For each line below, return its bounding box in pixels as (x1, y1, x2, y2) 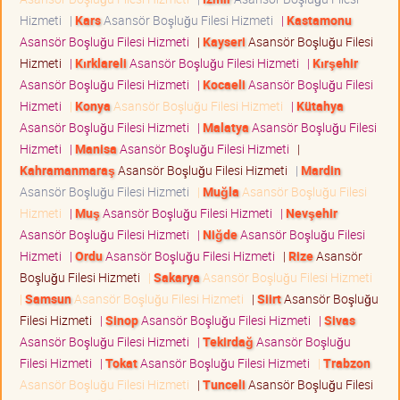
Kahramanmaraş (20, 161, 115, 179)
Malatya (203, 118, 249, 136)
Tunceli (203, 375, 246, 393)
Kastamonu (287, 11, 352, 29)
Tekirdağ (203, 332, 254, 350)
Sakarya (154, 268, 200, 286)
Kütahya (296, 96, 344, 114)
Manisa (75, 139, 117, 157)
